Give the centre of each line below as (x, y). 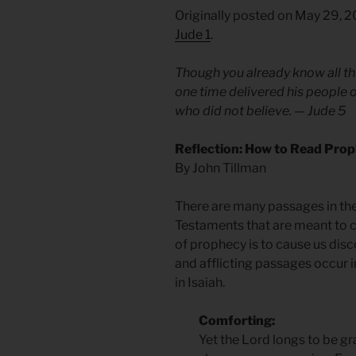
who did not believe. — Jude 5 (260, 111)
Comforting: (237, 321)
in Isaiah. (200, 283)
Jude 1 (193, 35)
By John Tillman (221, 168)
